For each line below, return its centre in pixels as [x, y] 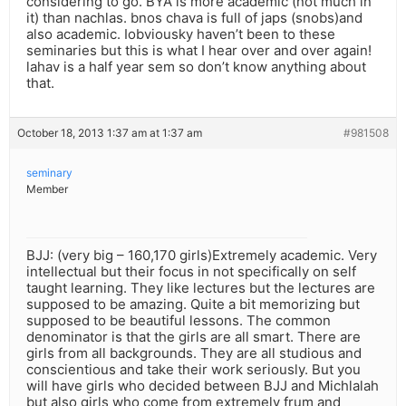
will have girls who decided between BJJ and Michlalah [203, 386]
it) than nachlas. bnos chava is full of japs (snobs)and [194, 18]
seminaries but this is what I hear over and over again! [199, 51]
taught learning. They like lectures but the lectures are [201, 288]
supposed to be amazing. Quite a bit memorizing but [193, 304]
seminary [49, 173]
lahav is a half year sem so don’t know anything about [196, 67]
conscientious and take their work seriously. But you [193, 370]
